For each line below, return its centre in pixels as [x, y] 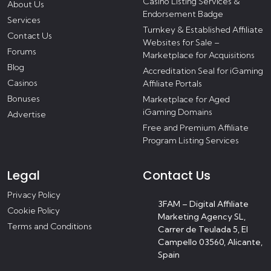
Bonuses [24, 99]
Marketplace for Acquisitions [199, 55]
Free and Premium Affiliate [196, 128]
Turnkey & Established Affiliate [203, 30]
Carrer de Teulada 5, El [203, 230]
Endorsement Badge [183, 14]
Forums [22, 52]
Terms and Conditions [50, 227]
